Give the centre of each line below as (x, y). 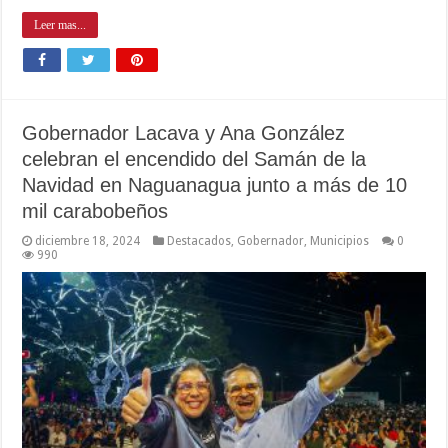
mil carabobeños (95, 211)
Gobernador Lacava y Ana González (184, 133)
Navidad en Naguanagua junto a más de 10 (215, 185)
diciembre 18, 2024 (88, 241)
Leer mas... (60, 25)
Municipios (340, 241)
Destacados (199, 241)
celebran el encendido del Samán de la (194, 159)
